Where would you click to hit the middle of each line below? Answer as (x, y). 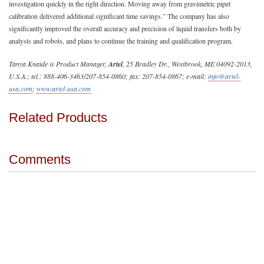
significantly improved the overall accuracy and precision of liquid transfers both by (125, 28)
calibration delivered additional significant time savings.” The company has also (119, 16)
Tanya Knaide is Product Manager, (59, 63)
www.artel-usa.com (64, 88)
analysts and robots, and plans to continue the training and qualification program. (121, 40)
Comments (40, 159)
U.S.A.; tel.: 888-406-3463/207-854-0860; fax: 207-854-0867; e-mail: (108, 76)
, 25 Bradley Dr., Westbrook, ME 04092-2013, (187, 63)
